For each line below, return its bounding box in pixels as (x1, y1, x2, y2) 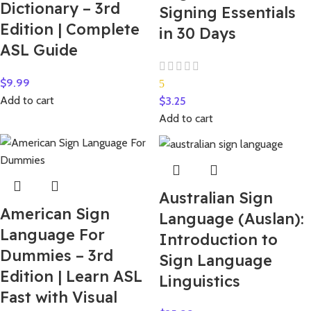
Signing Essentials (159, 3, 296, 23)
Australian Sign (159, 187, 273, 208)
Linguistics (159, 271, 244, 291)
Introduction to (159, 229, 278, 249)
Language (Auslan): (159, 208, 304, 228)
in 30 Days (159, 24, 236, 44)
